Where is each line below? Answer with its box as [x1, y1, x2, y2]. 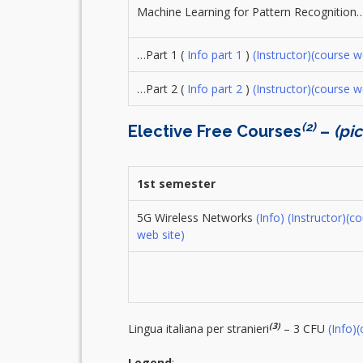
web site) [136, 227, 185, 243]
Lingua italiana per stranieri [127, 321, 269, 337]
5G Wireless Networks [136, 210, 256, 226]
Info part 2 [186, 81, 242, 97]
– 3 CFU [280, 321, 328, 337]
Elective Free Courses [127, 122, 301, 142]
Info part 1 [186, 47, 242, 63]
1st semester [136, 176, 216, 192]
